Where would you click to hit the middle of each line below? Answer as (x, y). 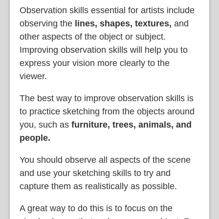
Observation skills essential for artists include (107, 10)
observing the (46, 23)
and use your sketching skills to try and (95, 173)
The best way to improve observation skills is (107, 98)
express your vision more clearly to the (95, 63)
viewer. (34, 76)
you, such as (45, 124)
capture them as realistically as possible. (98, 186)
